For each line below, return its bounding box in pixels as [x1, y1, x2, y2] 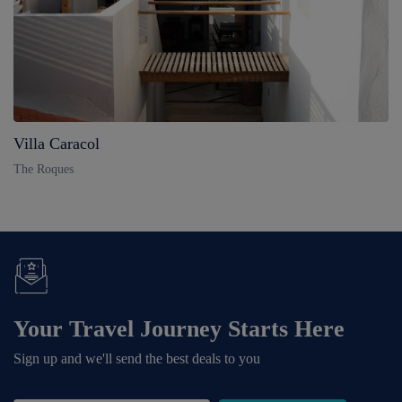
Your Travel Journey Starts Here [13, 316, 345, 343]
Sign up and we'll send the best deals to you [13, 351, 260, 367]
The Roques [13, 162, 74, 177]
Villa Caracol [13, 135, 100, 153]
